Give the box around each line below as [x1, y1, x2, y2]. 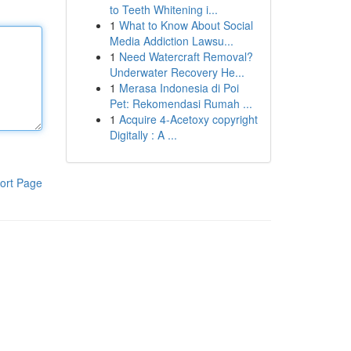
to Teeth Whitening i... [109, 2, 218, 17]
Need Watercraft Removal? [118, 49, 253, 64]
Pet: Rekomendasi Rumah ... [109, 96, 252, 111]
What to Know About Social [118, 17, 253, 33]
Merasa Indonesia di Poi [118, 80, 239, 96]
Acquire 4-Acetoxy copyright [118, 111, 258, 127]
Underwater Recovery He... [109, 64, 244, 80]
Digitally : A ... [109, 127, 177, 143]
